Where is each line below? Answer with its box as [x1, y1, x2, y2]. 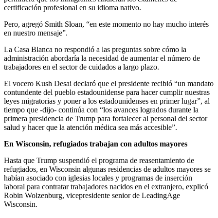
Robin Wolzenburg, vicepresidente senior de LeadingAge [4, 191, 180, 200]
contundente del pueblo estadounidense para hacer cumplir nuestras [4, 88, 210, 97]
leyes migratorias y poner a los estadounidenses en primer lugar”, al [4, 97, 210, 106]
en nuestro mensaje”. [4, 29, 68, 37]
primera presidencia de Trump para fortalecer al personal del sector [4, 114, 207, 123]
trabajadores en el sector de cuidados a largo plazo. [4, 63, 159, 72]
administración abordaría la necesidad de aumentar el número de [4, 54, 200, 63]
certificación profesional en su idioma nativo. [4, 3, 141, 12]
